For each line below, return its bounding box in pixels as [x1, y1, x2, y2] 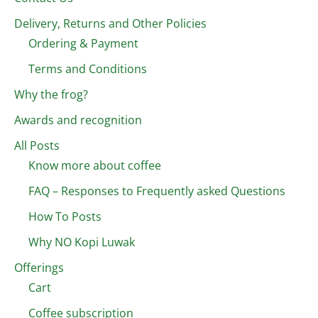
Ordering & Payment [28, 35, 138, 51]
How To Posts [28, 208, 102, 224]
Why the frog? [14, 86, 88, 102]
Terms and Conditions [28, 60, 147, 77]
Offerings [14, 259, 64, 275]
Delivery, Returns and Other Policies [14, 15, 207, 31]
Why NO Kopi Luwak [28, 234, 135, 250]
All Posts [14, 137, 60, 153]
